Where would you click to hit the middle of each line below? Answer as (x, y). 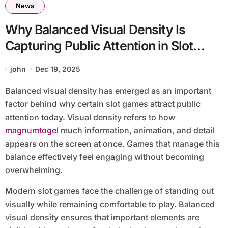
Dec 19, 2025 (58, 69)
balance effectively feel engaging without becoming (104, 157)
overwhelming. (34, 170)
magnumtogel (32, 131)
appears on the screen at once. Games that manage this (112, 144)
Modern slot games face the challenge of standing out (109, 191)
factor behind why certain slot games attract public (103, 104)
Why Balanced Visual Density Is (95, 30)
